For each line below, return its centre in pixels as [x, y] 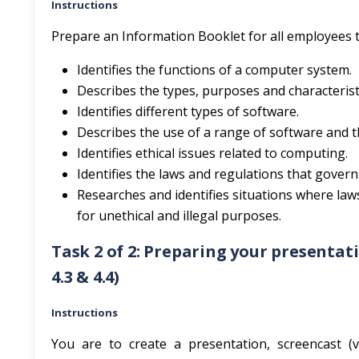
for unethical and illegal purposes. [179, 216]
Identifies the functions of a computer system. [214, 70]
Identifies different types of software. [188, 111]
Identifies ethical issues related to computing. [212, 153]
